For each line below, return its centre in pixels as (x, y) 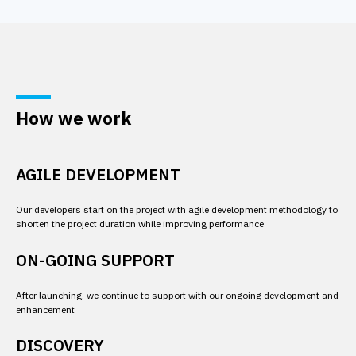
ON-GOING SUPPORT (95, 260)
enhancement (45, 310)
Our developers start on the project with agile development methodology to (178, 209)
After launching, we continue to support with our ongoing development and (177, 295)
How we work (74, 118)
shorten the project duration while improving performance (140, 224)
